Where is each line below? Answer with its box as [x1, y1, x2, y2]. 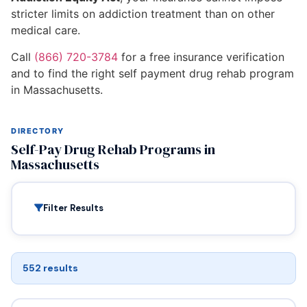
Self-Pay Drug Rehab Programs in [11, 139, 215, 159]
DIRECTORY [11, 125, 64, 136]
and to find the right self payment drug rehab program [11, 66, 294, 80]
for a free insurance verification [118, 49, 284, 64]
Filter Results [42, 202, 103, 214]
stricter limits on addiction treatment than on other [11, 7, 275, 21]
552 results [23, 261, 78, 274]
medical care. [11, 23, 80, 38]
